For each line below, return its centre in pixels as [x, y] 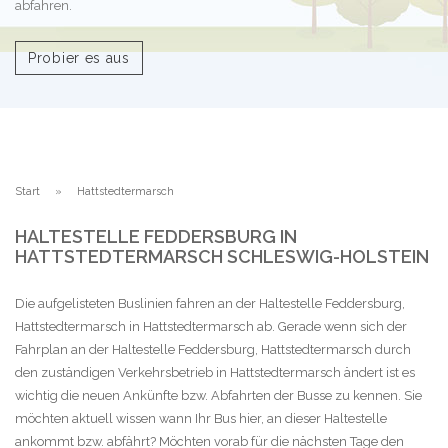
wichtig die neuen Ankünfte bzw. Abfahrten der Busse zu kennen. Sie [218, 395]
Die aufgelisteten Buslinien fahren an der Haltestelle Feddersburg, [210, 303]
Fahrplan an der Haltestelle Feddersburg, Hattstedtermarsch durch [213, 349]
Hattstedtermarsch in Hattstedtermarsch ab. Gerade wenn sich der [211, 326]
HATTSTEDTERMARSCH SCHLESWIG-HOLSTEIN [222, 256]
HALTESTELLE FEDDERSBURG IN [156, 236]
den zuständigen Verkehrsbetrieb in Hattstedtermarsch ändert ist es [215, 372]
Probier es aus [79, 57]
